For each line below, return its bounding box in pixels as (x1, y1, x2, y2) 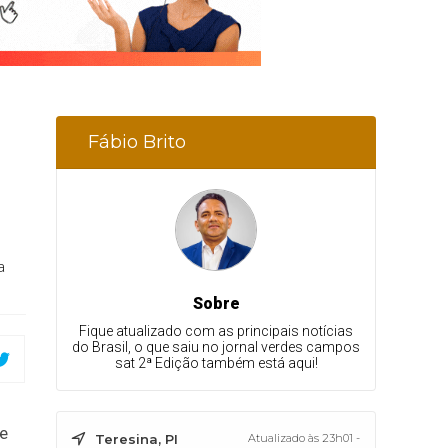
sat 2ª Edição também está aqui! (114, 355, 318, 371)
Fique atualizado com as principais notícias (79, 323, 353, 339)
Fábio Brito (88, 131, 186, 153)
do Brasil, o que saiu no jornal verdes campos (72, 339, 360, 355)
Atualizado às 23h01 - (248, 431, 360, 445)
